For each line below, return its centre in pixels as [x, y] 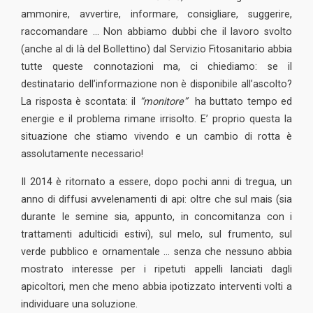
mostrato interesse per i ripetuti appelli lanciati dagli [156, 269]
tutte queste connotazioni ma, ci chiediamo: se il [156, 67]
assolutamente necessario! [82, 154]
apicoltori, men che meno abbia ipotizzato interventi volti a [156, 287]
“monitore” [165, 102]
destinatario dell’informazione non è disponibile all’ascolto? [156, 84]
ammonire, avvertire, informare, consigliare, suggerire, [156, 14]
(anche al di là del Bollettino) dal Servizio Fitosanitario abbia [156, 49]
